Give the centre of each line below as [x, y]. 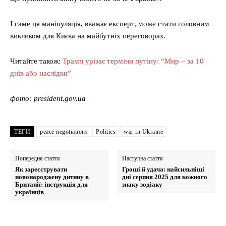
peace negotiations [64, 132]
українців [30, 192]
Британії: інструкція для [51, 185]
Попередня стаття [38, 159]
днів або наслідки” [41, 73]
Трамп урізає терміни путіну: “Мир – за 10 [133, 61]
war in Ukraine [143, 132]
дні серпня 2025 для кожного [165, 177]
